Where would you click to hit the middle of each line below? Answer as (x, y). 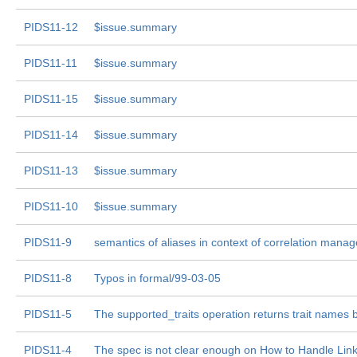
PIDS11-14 (51, 135)
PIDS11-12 (51, 27)
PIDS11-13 (51, 171)
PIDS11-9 (48, 242)
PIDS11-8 (48, 278)
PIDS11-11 (51, 63)
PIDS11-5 (48, 314)
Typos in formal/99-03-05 (157, 278)
